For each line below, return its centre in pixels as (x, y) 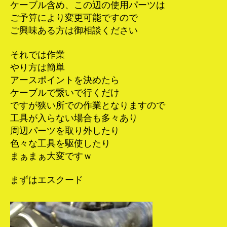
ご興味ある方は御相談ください (74, 31)
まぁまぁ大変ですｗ (51, 156)
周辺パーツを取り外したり (65, 130)
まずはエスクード (47, 180)
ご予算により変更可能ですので (74, 18)
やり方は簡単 (37, 67)
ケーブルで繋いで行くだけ (65, 92)
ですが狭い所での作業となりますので (88, 105)
